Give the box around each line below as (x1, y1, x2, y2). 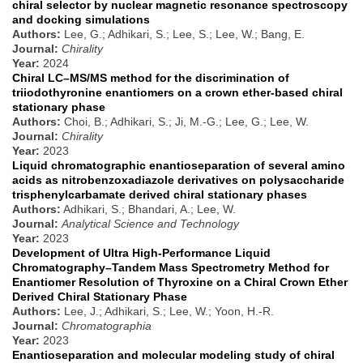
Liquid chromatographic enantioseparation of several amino (12, 159, 345, 173)
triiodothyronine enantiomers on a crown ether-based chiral (12, 86, 343, 100)
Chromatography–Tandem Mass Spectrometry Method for (12, 261, 329, 275)
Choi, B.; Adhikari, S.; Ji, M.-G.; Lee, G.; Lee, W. (61, 115, 309, 129)
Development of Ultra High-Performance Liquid (12, 246, 271, 260)
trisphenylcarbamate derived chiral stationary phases (12, 188, 307, 202)
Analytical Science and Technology (62, 217, 239, 231)
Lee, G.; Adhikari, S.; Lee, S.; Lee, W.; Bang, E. (61, 28, 305, 41)
